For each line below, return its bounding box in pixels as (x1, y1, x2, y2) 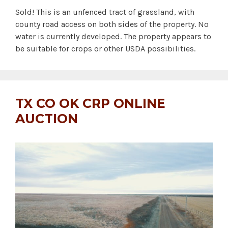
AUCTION (15, 111, 78, 127)
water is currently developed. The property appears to (15, 32, 211, 42)
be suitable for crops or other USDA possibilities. (15, 44, 195, 54)
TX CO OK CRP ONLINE (15, 96, 165, 111)
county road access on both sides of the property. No (15, 19, 209, 30)
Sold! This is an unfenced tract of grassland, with (15, 7, 194, 17)
